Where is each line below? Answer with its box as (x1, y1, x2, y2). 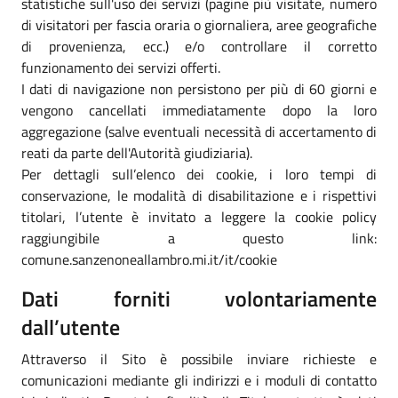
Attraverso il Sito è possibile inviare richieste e (21, 347, 377, 370)
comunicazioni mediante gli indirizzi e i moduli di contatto (21, 369, 377, 391)
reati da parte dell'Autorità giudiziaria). (21, 141, 252, 163)
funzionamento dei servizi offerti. (21, 56, 220, 78)
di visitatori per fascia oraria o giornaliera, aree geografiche (21, 13, 377, 36)
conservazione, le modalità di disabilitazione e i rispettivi (21, 184, 377, 206)
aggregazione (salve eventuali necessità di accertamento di (21, 120, 377, 142)
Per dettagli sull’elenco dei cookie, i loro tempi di (21, 163, 377, 185)
